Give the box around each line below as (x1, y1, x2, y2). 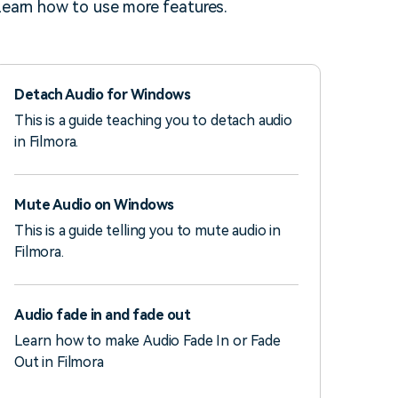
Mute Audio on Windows (14, 196, 174, 214)
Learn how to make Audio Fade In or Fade (14, 332, 281, 350)
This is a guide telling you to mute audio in (14, 222, 281, 240)
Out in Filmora (14, 354, 104, 371)
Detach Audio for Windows (14, 86, 191, 104)
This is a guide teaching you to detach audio (14, 112, 292, 130)
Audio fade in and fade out (14, 306, 191, 324)
